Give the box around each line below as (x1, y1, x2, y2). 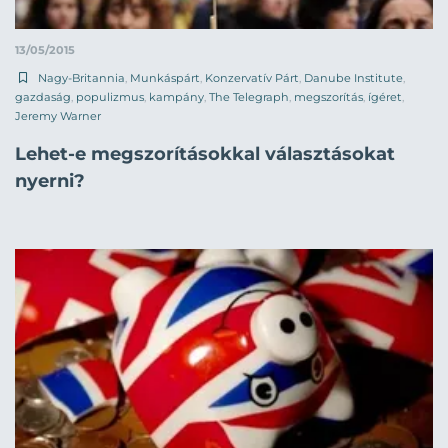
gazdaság (15, 90, 71, 105)
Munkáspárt (130, 71, 200, 86)
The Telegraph (209, 90, 289, 105)
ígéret (368, 90, 402, 105)
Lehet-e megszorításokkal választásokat (15, 143, 395, 166)
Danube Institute (304, 71, 403, 86)
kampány (149, 90, 204, 105)
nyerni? (15, 170, 85, 193)
